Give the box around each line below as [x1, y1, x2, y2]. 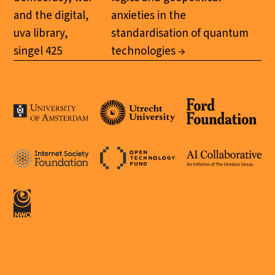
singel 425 [14, 43, 63, 60]
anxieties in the [110, 7, 186, 25]
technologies [110, 43, 176, 60]
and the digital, [14, 7, 90, 25]
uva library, [14, 25, 69, 42]
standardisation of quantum [110, 25, 249, 42]
